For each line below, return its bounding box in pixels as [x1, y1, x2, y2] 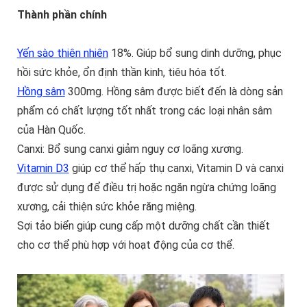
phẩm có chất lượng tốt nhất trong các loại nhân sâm [16, 104, 272, 118]
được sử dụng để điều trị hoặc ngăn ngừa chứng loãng [16, 181, 276, 195]
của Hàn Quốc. [16, 123, 86, 137]
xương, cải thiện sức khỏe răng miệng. [16, 200, 197, 214]
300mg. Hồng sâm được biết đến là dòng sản [64, 85, 283, 99]
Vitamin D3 [16, 162, 69, 175]
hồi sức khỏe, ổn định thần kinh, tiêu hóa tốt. [16, 66, 227, 79]
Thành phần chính [16, 8, 107, 22]
